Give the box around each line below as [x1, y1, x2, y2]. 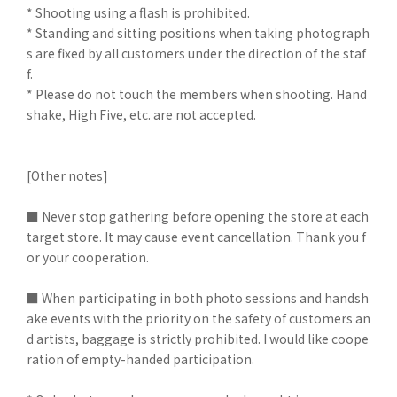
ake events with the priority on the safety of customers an [27, 309, 370, 327]
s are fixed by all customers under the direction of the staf [27, 44, 366, 62]
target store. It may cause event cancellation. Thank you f [27, 228, 366, 245]
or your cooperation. [27, 248, 149, 266]
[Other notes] [27, 167, 108, 184]
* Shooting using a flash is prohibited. [27, 4, 250, 21]
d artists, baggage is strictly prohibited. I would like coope [27, 330, 369, 347]
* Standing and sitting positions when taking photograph [27, 24, 370, 42]
